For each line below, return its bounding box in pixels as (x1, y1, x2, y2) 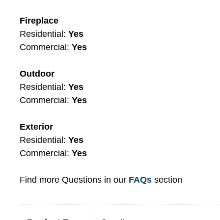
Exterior (20, 122, 53, 132)
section (152, 175, 182, 185)
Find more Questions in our (20, 175, 129, 185)
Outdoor (20, 69, 55, 79)
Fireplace (20, 16, 58, 26)
